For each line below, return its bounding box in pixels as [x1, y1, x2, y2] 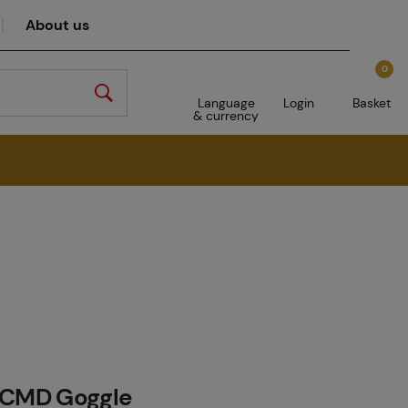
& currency [193, 107, 259, 124]
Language [197, 95, 255, 111]
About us [25, 15, 89, 35]
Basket [352, 95, 391, 111]
